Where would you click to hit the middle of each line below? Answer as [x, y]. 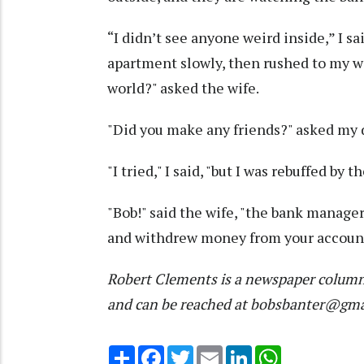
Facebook [191, 351]
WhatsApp [310, 351]
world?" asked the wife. [183, 87]
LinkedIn [275, 351]
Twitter [214, 351]
